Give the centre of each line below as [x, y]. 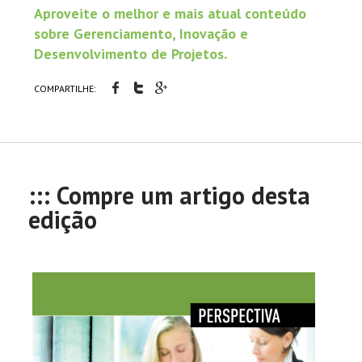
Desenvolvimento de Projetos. [130, 53]
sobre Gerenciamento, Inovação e [141, 33]
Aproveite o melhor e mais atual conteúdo [170, 13]
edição [63, 219]
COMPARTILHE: [65, 88]
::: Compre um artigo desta [169, 195]
